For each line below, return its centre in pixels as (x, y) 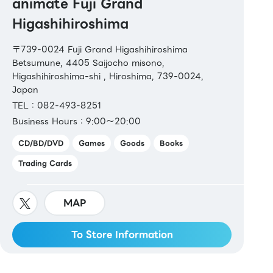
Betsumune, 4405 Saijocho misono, (88, 62)
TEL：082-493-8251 (57, 105)
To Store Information (122, 234)
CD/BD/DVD (41, 143)
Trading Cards (45, 163)
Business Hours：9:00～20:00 (76, 121)
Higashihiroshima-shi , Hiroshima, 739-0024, (108, 76)
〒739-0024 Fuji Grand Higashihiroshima (100, 49)
